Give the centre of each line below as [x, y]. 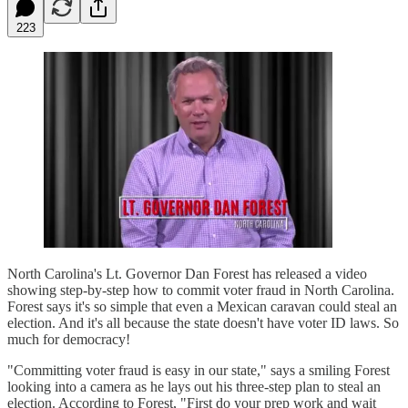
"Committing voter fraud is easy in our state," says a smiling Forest [199, 370]
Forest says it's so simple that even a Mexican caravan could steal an [202, 306]
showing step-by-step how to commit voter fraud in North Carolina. [201, 290]
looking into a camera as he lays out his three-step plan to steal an [194, 386]
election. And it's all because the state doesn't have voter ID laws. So [203, 322]
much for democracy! [69, 339]
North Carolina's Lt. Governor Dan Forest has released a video [187, 273]
